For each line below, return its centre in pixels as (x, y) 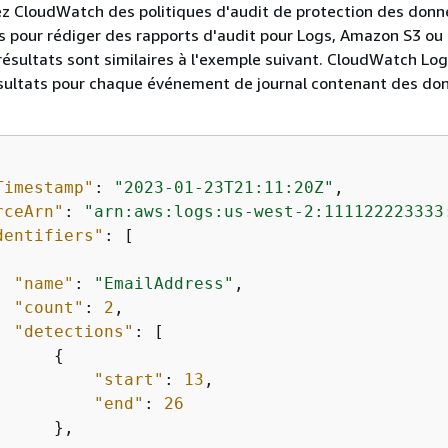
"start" (129, 379)
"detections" (74, 331)
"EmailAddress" (164, 283)
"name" (44, 283)
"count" (49, 307)
